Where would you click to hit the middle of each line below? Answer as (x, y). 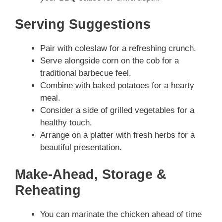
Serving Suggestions (83, 25)
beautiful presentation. (81, 148)
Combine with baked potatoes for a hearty (117, 86)
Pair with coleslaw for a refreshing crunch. (118, 49)
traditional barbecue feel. (86, 73)
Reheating (48, 190)
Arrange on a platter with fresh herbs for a (117, 135)
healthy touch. (66, 123)
